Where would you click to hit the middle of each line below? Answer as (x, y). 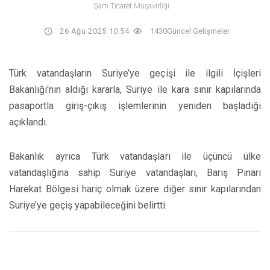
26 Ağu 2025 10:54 (94, 31)
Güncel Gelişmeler (198, 31)
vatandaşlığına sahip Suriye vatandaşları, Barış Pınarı (135, 172)
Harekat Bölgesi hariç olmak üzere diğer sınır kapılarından (135, 189)
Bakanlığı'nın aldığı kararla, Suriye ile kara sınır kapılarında (135, 89)
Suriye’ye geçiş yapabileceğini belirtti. (88, 205)
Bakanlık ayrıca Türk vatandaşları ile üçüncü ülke (135, 156)
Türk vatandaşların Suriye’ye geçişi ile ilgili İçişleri (135, 73)
